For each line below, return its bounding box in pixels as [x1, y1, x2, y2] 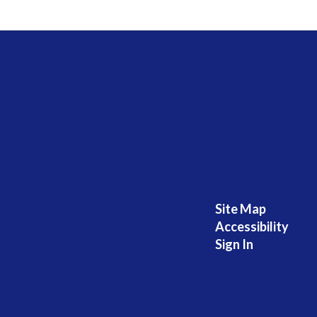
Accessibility [214, 219, 289, 234]
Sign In [214, 236, 253, 252]
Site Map [214, 201, 266, 217]
